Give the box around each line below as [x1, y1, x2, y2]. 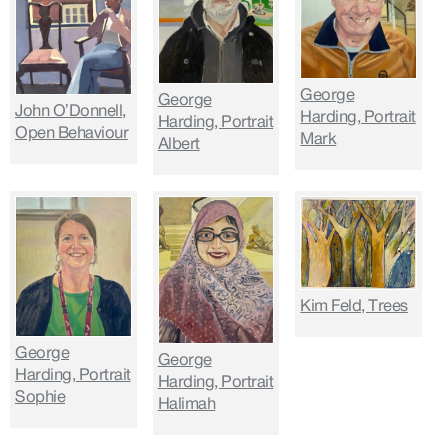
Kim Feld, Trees [300, 293, 408, 320]
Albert [157, 131, 200, 158]
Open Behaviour [15, 119, 128, 146]
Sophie [15, 384, 65, 411]
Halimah [157, 390, 216, 417]
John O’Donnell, [15, 97, 126, 124]
